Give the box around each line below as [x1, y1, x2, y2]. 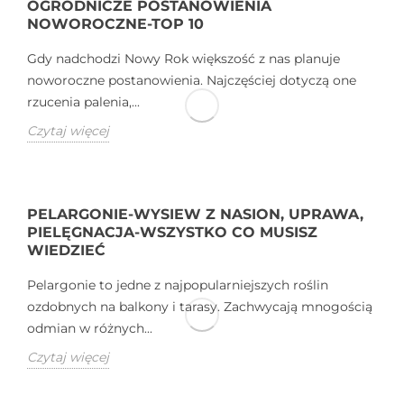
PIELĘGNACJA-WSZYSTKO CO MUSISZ [27, 223, 317, 241]
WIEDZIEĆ [27, 241, 106, 259]
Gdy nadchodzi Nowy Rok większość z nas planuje [27, 50, 340, 67]
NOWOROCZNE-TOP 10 [27, 14, 204, 32]
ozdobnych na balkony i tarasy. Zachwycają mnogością [27, 298, 372, 315]
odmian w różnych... [27, 319, 152, 336]
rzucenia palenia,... [27, 93, 140, 110]
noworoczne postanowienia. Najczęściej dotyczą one [27, 71, 356, 88]
